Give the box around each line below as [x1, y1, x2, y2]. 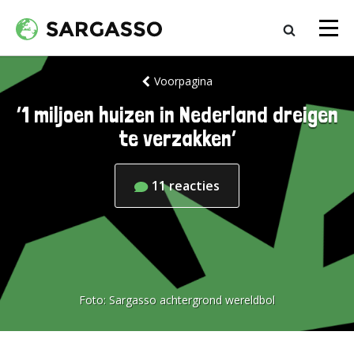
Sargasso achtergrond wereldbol [109, 292, 275, 307]
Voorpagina [153, 73, 213, 88]
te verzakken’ [118, 126, 236, 152]
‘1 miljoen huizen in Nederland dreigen [16, 102, 338, 128]
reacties [169, 177, 220, 194]
